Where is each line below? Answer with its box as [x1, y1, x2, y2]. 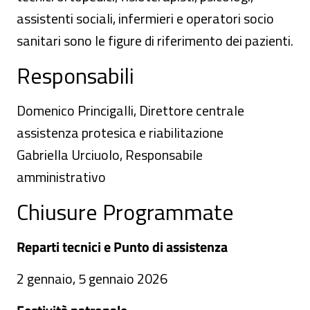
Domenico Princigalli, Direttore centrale [17, 100, 244, 121]
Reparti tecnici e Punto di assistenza [17, 236, 228, 257]
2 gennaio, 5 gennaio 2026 [17, 268, 167, 289]
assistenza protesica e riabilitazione [17, 122, 224, 143]
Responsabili [17, 59, 134, 92]
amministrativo [17, 166, 106, 188]
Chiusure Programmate [17, 195, 234, 228]
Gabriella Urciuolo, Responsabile [17, 144, 203, 165]
